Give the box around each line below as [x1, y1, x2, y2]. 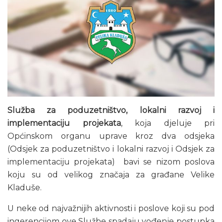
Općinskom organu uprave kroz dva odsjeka [7, 131, 215, 141]
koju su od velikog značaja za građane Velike [7, 170, 215, 180]
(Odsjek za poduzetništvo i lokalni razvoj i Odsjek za [7, 144, 215, 154]
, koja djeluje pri [120, 118, 215, 128]
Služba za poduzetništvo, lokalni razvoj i [7, 106, 215, 115]
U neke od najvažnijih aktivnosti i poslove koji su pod [7, 204, 215, 214]
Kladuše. [7, 183, 42, 193]
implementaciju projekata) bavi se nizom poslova [7, 157, 215, 167]
